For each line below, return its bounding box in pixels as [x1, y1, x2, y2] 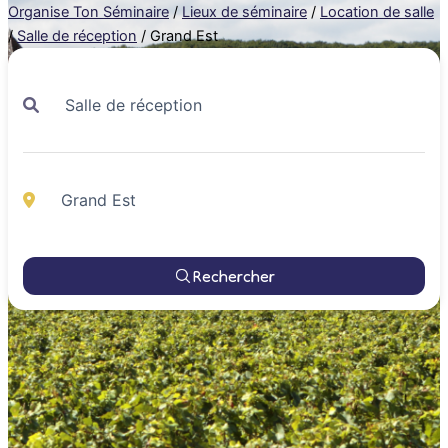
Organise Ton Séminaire [8, 2, 169, 21]
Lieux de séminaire [182, 2, 307, 21]
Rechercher [191, 265, 275, 286]
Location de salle [320, 2, 434, 21]
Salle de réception [17, 26, 137, 45]
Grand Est [150, 26, 218, 45]
